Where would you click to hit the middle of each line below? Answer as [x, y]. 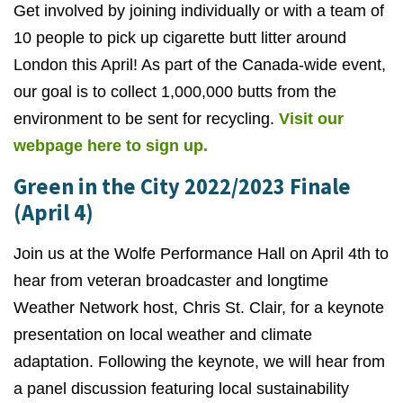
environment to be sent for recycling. [146, 119]
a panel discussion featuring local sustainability [181, 389]
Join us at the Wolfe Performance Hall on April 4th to [201, 254]
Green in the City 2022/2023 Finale [182, 187]
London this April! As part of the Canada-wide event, [200, 65]
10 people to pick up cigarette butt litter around [180, 38]
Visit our [311, 119]
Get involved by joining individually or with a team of [199, 11]
